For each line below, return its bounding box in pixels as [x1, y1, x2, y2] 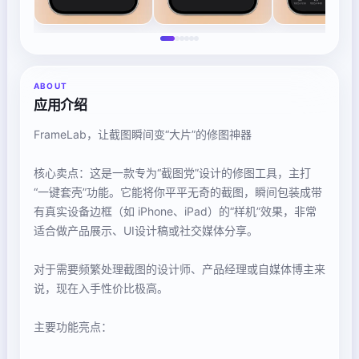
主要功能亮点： [34, 320, 112, 333]
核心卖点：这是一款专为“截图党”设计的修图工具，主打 [34, 166, 311, 179]
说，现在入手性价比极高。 [34, 281, 168, 295]
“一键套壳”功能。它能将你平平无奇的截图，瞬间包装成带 [34, 185, 322, 199]
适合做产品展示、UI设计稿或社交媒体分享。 [34, 224, 258, 237]
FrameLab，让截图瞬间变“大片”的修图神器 [34, 127, 252, 141]
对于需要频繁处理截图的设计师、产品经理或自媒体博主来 [34, 262, 325, 276]
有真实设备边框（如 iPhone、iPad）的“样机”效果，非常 [34, 204, 317, 218]
